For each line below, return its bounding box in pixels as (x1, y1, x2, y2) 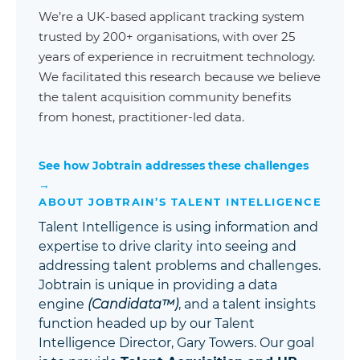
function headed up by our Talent (39, 316, 255, 332)
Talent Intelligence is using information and (39, 219, 318, 235)
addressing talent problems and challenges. (39, 258, 321, 274)
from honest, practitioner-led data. (39, 109, 244, 125)
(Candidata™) (88, 297, 178, 313)
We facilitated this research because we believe (39, 69, 321, 85)
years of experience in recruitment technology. (39, 49, 315, 65)
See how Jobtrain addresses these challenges (39, 158, 309, 174)
